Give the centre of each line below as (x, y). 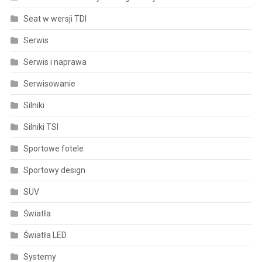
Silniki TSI (41, 127)
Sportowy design (54, 170)
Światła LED (45, 235)
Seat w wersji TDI (55, 18)
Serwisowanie (49, 83)
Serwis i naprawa (55, 62)
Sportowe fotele (53, 148)
